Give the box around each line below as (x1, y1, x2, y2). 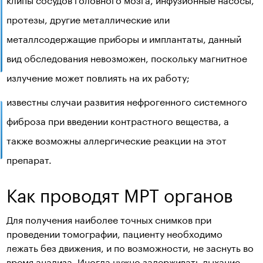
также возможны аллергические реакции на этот (6, 132, 227, 147)
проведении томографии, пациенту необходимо (6, 225, 223, 241)
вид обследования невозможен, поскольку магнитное (6, 50, 248, 65)
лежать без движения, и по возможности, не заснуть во (6, 240, 254, 255)
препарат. (6, 151, 52, 167)
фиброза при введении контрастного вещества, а (6, 113, 230, 128)
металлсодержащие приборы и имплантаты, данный (6, 31, 242, 46)
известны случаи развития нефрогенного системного (6, 93, 248, 109)
